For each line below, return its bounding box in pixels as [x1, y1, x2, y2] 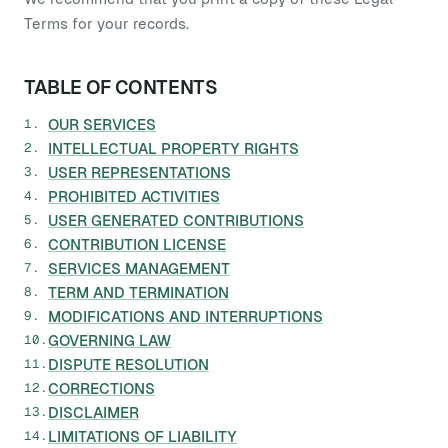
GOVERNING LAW [48, 332, 171, 349]
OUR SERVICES [48, 116, 156, 133]
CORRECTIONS [48, 380, 155, 397]
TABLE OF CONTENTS [24, 77, 218, 98]
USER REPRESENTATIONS [48, 164, 231, 181]
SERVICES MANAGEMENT [48, 260, 230, 277]
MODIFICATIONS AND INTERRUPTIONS [48, 308, 323, 325]
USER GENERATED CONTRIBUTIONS [48, 212, 304, 229]
